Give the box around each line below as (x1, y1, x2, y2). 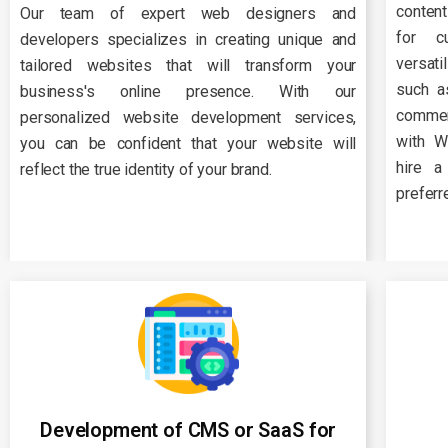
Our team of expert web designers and (20, 4, 357, 24)
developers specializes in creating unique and (20, 30, 357, 50)
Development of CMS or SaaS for (39, 417, 337, 442)
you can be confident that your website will (20, 134, 357, 154)
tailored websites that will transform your (20, 56, 357, 76)
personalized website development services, (20, 108, 357, 128)
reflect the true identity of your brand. (20, 160, 272, 180)
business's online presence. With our (20, 82, 357, 102)
